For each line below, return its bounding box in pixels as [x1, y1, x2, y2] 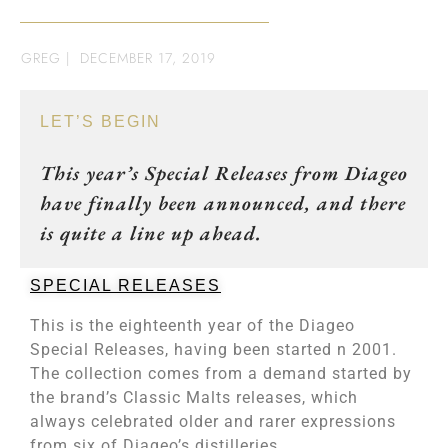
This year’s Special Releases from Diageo [40, 160, 408, 186]
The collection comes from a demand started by [30, 364, 412, 383]
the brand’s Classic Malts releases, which [30, 388, 358, 407]
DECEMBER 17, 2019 [80, 48, 216, 68]
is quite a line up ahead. [40, 220, 262, 246]
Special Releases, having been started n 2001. [30, 340, 397, 359]
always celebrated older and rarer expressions [30, 412, 396, 431]
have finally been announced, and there [40, 190, 406, 216]
